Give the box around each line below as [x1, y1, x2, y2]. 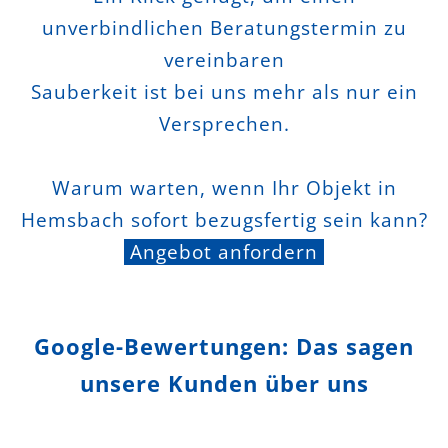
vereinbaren [163, 46, 285, 73]
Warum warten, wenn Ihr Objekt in [51, 174, 397, 201]
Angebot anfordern [124, 238, 318, 265]
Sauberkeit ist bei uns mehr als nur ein [30, 78, 418, 105]
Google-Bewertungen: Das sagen [34, 330, 414, 361]
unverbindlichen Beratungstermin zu [41, 14, 407, 41]
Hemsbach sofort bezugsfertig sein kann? [20, 206, 428, 233]
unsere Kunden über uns [79, 367, 369, 398]
